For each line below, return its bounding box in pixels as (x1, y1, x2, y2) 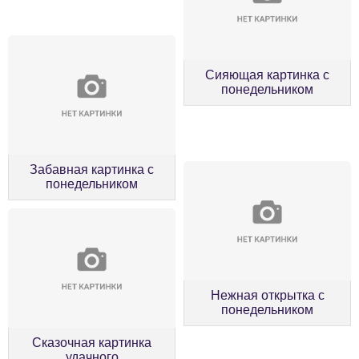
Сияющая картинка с (205, 68, 329, 83)
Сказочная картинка (32, 336, 151, 350)
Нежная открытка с (210, 288, 325, 303)
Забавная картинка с (30, 163, 154, 177)
